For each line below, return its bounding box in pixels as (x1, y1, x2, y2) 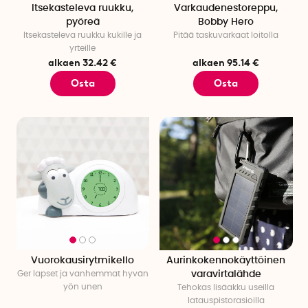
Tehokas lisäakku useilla (177, 283, 275, 291)
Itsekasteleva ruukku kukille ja (23, 30, 142, 39)
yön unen (63, 282, 102, 291)
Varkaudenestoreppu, (174, 3, 278, 13)
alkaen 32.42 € (48, 56, 118, 68)
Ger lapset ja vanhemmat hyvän (16, 269, 148, 278)
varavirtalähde (190, 269, 261, 279)
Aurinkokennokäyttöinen (166, 255, 286, 265)
